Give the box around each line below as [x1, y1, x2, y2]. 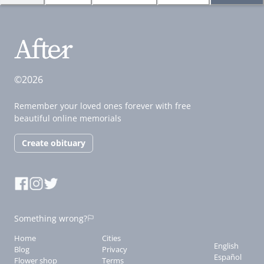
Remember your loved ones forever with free [14, 100, 191, 111]
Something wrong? [14, 212, 87, 224]
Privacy [102, 243, 128, 255]
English [213, 240, 239, 251]
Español [213, 251, 242, 262]
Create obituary [22, 137, 85, 148]
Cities [102, 232, 121, 243]
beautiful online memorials [14, 112, 121, 124]
